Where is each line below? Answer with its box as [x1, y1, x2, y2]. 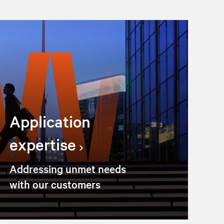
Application [9, 110, 91, 131]
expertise [9, 133, 76, 154]
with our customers [9, 176, 101, 191]
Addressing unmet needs [9, 161, 126, 175]
